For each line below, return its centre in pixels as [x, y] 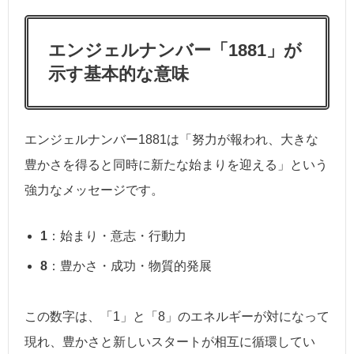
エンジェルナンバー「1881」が [175, 51]
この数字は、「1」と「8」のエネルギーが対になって [177, 317]
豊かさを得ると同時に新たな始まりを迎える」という [176, 165]
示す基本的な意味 [119, 74]
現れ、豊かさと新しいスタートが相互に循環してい [170, 342]
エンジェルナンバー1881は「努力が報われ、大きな [171, 140]
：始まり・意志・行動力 [117, 236]
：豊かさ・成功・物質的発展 [130, 266]
